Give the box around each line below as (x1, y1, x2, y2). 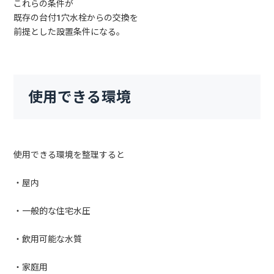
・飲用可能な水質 (13, 232, 83, 245)
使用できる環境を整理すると (13, 148, 125, 161)
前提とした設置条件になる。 (13, 25, 125, 38)
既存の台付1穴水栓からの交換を (13, 11, 139, 24)
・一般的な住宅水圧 (13, 204, 91, 217)
